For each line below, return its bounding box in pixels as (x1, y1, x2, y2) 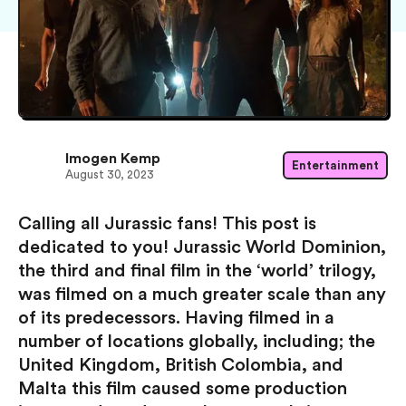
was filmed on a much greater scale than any (18, 285, 386, 304)
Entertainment (292, 159, 379, 171)
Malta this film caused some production (18, 380, 347, 399)
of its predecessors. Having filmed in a (18, 309, 334, 328)
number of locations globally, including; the (18, 333, 375, 352)
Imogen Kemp (65, 150, 160, 166)
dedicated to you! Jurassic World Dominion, (18, 238, 386, 257)
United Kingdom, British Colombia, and (18, 356, 343, 375)
